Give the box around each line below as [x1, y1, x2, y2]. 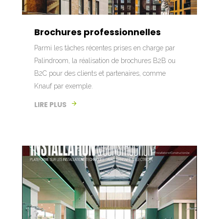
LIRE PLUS [34, 100, 66, 109]
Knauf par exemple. [34, 82, 93, 90]
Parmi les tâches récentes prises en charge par [34, 44, 175, 52]
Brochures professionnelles [34, 26, 161, 38]
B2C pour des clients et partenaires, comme [34, 69, 166, 77]
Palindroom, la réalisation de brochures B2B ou [34, 57, 175, 65]
